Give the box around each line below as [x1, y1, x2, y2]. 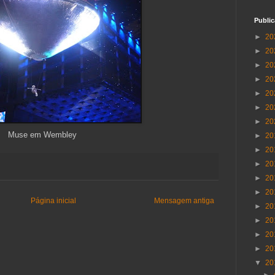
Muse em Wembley [8, 130, 77, 140]
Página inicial [31, 196, 76, 206]
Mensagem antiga [154, 196, 214, 206]
